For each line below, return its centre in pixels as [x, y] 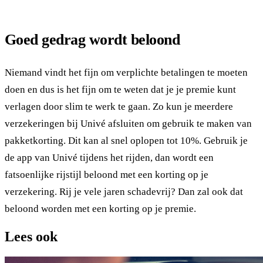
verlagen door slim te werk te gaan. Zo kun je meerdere [119, 106]
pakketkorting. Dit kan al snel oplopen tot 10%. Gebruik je [126, 140]
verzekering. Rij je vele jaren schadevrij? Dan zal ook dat [124, 191]
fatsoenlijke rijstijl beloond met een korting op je [107, 174]
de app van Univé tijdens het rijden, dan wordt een [109, 157]
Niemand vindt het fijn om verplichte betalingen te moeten [126, 72]
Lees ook [31, 236]
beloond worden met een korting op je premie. [100, 208]
